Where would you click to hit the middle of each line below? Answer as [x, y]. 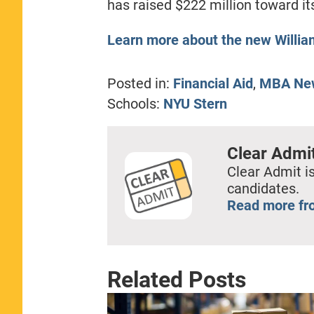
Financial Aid [213, 83]
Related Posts [176, 279]
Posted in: [138, 83]
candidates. [263, 188]
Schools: [135, 103]
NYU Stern [195, 103]
